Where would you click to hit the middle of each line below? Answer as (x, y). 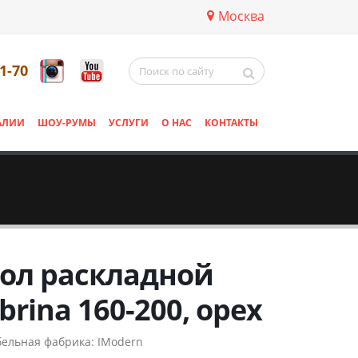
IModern (120, 342)
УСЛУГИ (129, 123)
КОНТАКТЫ (231, 123)
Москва (241, 16)
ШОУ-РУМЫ (67, 123)
